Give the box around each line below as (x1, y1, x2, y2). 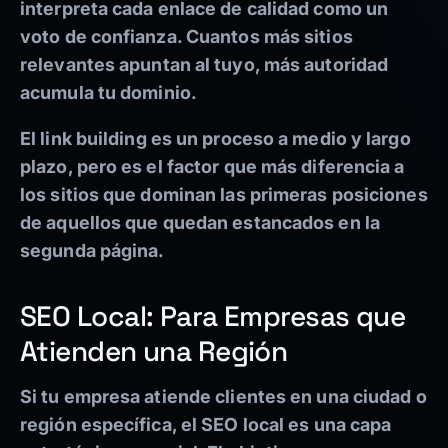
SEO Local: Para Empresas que (20, 298, 406, 335)
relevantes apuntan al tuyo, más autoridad (20, 54, 389, 76)
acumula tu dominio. (20, 82, 197, 104)
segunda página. (20, 240, 165, 262)
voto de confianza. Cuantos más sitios (20, 26, 353, 48)
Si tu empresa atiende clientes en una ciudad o (20, 386, 427, 408)
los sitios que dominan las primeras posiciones (20, 184, 428, 206)
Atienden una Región (20, 333, 288, 370)
